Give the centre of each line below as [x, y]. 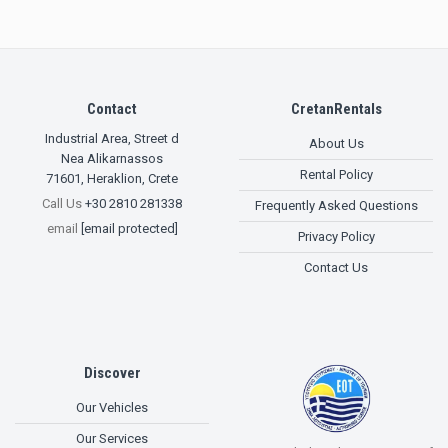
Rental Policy [336, 174]
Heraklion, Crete [132, 178]
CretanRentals [336, 109]
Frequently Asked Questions [336, 205]
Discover [112, 373]
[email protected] [129, 228]
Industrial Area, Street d [112, 138]
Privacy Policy [336, 236]
